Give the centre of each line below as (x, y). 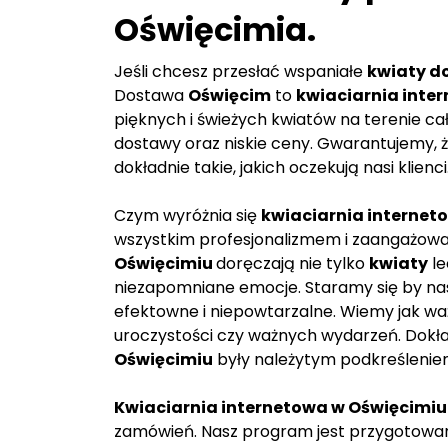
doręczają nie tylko (292, 264)
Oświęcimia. (215, 30)
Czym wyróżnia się (187, 216)
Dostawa (151, 96)
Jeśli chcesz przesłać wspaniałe (240, 72)
